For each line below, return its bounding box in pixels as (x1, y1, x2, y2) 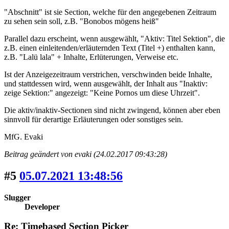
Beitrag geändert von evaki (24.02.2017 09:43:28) (4, 149, 167, 158)
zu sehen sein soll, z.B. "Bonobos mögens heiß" (4, 16, 159, 26)
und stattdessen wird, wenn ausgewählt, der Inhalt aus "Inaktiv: (4, 79, 208, 88)
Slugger (4, 193, 31, 202)
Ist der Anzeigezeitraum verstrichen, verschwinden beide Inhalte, (4, 70, 212, 79)
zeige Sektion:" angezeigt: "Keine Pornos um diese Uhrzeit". (4, 88, 200, 97)
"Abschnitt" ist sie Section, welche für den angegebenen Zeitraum (4, 7, 216, 16)
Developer (25, 202, 60, 211)
